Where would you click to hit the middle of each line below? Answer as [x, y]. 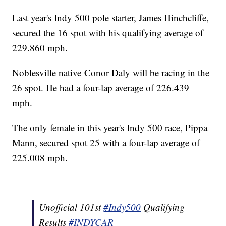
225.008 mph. [40, 158]
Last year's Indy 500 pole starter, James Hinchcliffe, [111, 18]
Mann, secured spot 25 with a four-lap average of [106, 143]
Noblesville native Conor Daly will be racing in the [111, 73]
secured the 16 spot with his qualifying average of [108, 33]
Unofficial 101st [71, 207]
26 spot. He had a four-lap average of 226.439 [101, 88]
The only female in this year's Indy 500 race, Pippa [110, 128]
